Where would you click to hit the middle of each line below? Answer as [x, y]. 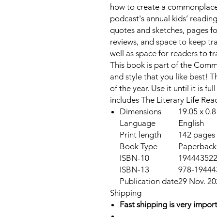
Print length [140, 135]
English [191, 123]
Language [138, 123]
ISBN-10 [134, 158]
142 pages [197, 135]
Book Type [139, 146]
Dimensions [140, 111]
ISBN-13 [134, 170]
